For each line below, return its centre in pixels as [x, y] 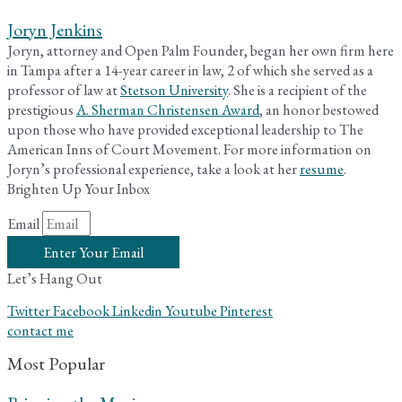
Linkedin [137, 310]
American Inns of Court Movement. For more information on [189, 149]
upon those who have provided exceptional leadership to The [185, 129]
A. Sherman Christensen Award [168, 109]
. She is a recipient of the [297, 89]
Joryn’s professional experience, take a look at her [153, 168]
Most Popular [56, 363]
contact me [40, 330]
